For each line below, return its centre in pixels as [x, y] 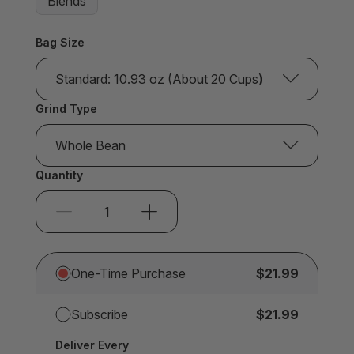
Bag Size [60, 42]
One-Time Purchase [128, 273]
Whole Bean [90, 145]
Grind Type [66, 108]
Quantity [59, 175]
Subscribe [100, 314]
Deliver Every [92, 345]
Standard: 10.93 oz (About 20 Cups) [159, 79]
